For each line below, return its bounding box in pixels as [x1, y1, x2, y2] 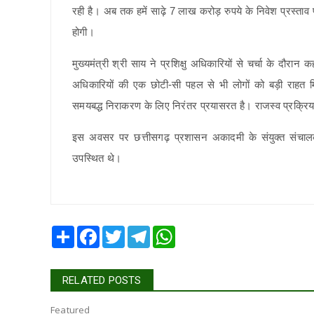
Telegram [150, 225, 191, 238]
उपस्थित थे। [72, 152, 122, 165]
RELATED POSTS [62, 274, 142, 287]
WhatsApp [175, 225, 221, 238]
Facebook [100, 225, 142, 238]
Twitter [125, 225, 155, 238]
